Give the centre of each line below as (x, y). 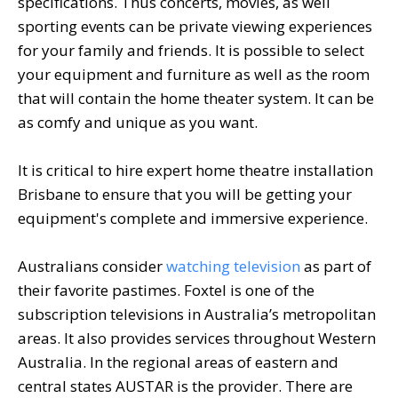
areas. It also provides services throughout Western (197, 338)
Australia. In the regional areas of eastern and (178, 362)
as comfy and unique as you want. (138, 122)
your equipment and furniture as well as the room (194, 74)
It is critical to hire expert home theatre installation (195, 170)
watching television (233, 266)
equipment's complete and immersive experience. (193, 218)
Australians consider (92, 266)
